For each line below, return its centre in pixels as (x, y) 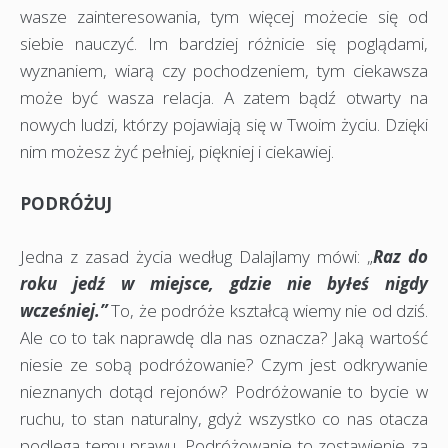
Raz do (400, 256)
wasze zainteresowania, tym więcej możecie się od (224, 16)
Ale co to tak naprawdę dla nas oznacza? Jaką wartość (224, 337)
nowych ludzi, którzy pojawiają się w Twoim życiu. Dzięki (224, 124)
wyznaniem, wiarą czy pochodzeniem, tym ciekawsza (224, 70)
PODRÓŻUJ (66, 204)
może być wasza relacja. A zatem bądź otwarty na (224, 97)
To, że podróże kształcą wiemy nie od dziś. (267, 310)
